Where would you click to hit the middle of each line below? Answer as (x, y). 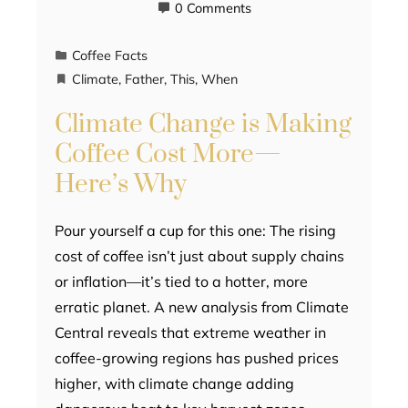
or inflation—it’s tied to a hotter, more (181, 282)
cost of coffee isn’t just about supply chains (199, 256)
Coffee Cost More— (168, 155)
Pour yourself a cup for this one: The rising (195, 231)
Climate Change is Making (203, 125)
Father (144, 80)
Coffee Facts (110, 56)
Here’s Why (121, 185)
